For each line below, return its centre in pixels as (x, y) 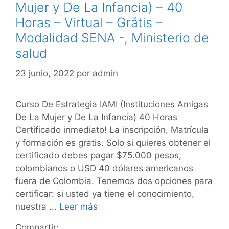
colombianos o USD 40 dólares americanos (104, 168)
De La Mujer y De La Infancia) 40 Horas (96, 117)
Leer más (78, 206)
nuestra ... (37, 206)
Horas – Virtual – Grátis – (89, 23)
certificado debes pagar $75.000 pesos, (98, 155)
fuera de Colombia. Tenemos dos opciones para (114, 181)
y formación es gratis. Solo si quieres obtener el (113, 142)
